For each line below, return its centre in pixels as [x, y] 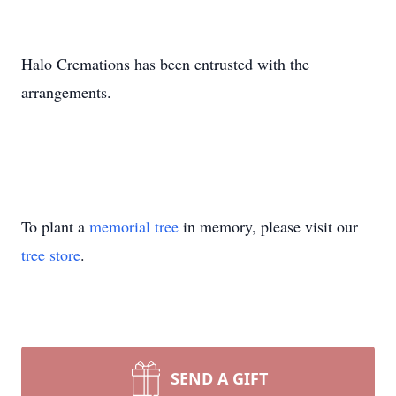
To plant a [55, 226]
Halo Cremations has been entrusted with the [165, 64]
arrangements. [66, 92]
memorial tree [134, 226]
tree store [51, 255]
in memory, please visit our [268, 226]
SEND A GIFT [219, 378]
